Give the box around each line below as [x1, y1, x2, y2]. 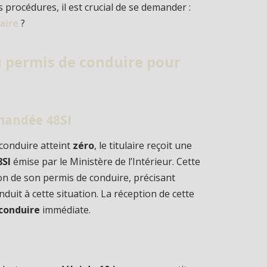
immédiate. [40, 203, 91, 216]
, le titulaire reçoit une [94, 138, 193, 152]
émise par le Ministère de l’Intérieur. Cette [11, 154, 201, 168]
